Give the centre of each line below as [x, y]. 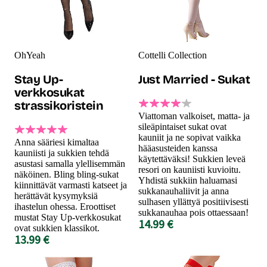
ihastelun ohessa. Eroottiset [65, 206]
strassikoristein [59, 105]
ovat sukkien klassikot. [57, 228]
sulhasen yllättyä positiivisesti [193, 201]
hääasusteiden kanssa [178, 148]
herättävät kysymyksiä [56, 195]
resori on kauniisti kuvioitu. [190, 169]
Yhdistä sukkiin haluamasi [188, 180]
